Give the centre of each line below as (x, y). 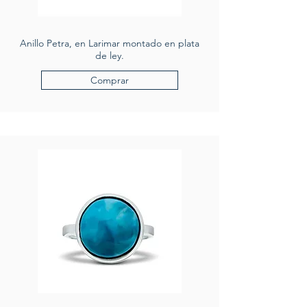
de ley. (110, 55)
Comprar (110, 80)
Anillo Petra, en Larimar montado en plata (110, 43)
